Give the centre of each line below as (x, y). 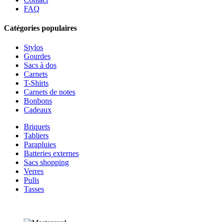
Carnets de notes (50, 92)
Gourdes (37, 56)
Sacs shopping (46, 163)
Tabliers (36, 136)
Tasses (34, 189)
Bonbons (38, 101)
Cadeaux (38, 110)
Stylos (33, 48)
